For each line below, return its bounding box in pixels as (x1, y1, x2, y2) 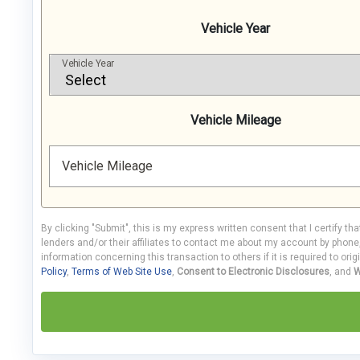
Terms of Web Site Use (72, 266, 172, 277)
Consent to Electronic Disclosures (177, 266, 329, 277)
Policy (41, 266, 67, 277)
